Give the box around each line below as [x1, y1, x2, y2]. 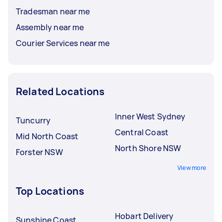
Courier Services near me [16, 37, 110, 49]
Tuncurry [16, 114, 51, 126]
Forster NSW [16, 146, 63, 158]
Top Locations [16, 184, 84, 198]
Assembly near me [16, 21, 84, 33]
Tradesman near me [16, 5, 90, 17]
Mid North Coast [16, 130, 79, 142]
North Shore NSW [115, 142, 181, 154]
